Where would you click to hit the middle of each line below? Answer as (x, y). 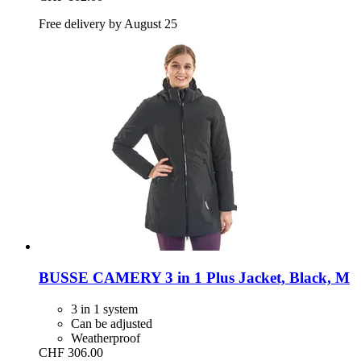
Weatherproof (106, 338)
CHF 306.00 (71, 352)
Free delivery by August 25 (108, 24)
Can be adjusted (112, 323)
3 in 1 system (104, 309)
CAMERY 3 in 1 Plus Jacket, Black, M (219, 277)
